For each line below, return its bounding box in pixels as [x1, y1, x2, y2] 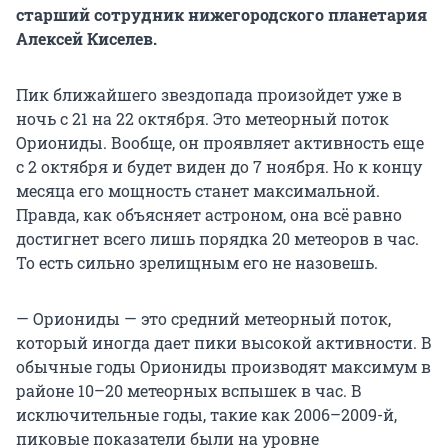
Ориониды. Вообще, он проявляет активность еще [16, 132, 424, 154]
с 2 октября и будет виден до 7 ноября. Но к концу [16, 156, 422, 178]
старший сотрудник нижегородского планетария [16, 4, 427, 26]
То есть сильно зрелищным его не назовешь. [16, 252, 378, 274]
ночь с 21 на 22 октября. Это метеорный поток [16, 108, 389, 130]
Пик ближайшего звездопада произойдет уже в [16, 84, 402, 106]
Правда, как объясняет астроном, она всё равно [16, 204, 402, 226]
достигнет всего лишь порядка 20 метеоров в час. [16, 228, 419, 250]
